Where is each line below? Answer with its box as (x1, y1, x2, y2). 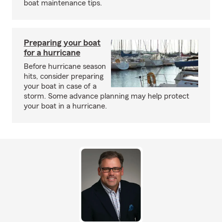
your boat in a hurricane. (24, 102, 107, 110)
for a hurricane (24, 48, 80, 57)
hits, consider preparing (24, 72, 104, 80)
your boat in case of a (24, 82, 97, 90)
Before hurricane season (24, 62, 106, 70)
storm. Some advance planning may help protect (24, 92, 189, 100)
